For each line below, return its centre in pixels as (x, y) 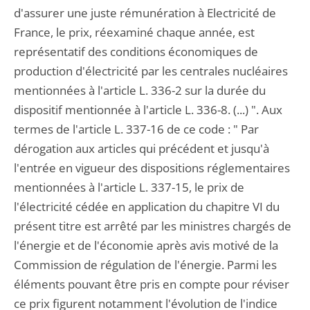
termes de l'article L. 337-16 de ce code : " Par (136, 129)
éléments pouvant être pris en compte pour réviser (152, 284)
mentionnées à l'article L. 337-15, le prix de (129, 187)
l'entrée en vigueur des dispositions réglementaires (152, 168)
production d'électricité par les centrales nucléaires (151, 71)
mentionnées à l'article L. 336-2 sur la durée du (140, 90)
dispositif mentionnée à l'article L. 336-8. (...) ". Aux (148, 110)
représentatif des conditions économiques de (136, 52)
